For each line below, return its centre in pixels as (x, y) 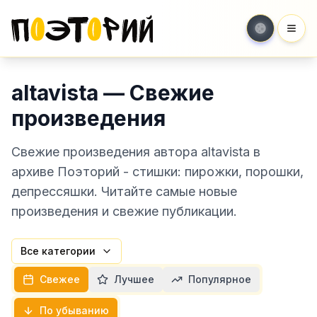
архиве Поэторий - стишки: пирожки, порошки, (157, 172)
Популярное (220, 279)
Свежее (60, 279)
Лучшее (134, 279)
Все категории (58, 251)
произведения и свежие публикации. (124, 211)
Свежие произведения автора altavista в (136, 152)
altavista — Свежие (113, 93)
